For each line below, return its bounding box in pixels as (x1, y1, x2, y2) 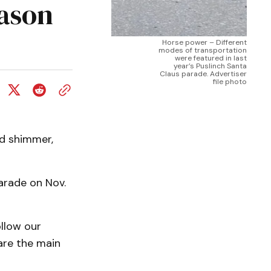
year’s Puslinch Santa (174, 61, 247, 71)
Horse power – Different (162, 38, 247, 47)
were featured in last (175, 53, 247, 63)
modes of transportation (158, 45, 247, 55)
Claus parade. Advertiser (160, 69, 247, 79)
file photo (213, 77, 247, 87)
